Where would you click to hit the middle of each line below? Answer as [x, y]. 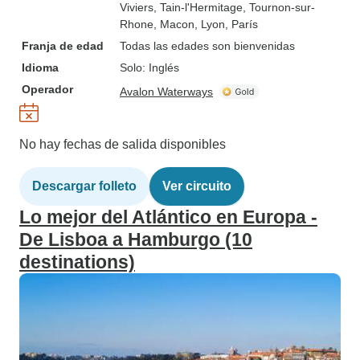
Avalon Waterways [166, 92]
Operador [47, 89]
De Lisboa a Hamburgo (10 [136, 239]
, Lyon [210, 24]
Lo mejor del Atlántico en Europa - [168, 217]
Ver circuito [197, 186]
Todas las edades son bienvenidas [207, 46]
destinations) [77, 262]
